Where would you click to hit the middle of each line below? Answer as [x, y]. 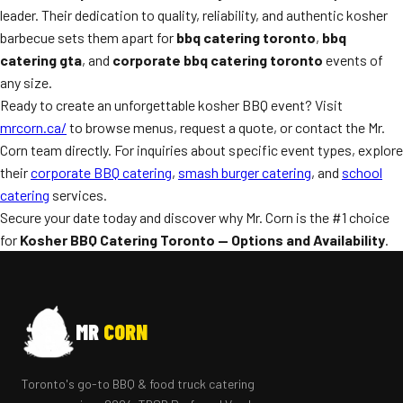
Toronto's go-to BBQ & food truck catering [138, 384]
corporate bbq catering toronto [218, 60]
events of [353, 60]
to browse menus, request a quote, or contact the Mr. [226, 127]
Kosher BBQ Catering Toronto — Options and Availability [202, 240]
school [362, 172]
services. [78, 195]
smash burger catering [245, 172]
